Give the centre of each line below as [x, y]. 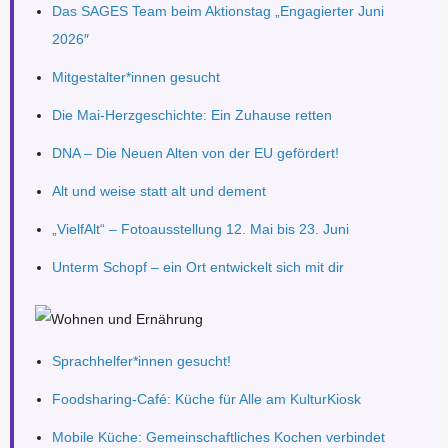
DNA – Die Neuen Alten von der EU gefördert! [195, 152]
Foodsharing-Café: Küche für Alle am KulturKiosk [206, 399]
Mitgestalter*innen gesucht [135, 76]
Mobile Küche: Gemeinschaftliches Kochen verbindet [218, 437]
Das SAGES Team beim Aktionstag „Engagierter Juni [217, 10]
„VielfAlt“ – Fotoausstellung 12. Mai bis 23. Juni [200, 228]
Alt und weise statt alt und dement [158, 190]
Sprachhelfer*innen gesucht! [141, 361]
